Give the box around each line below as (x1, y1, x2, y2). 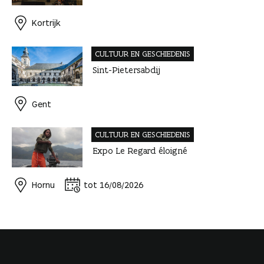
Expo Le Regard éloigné (93, 145, 187, 157)
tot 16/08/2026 (84, 180, 143, 190)
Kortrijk (32, 18, 61, 28)
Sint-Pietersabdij (93, 64, 160, 75)
